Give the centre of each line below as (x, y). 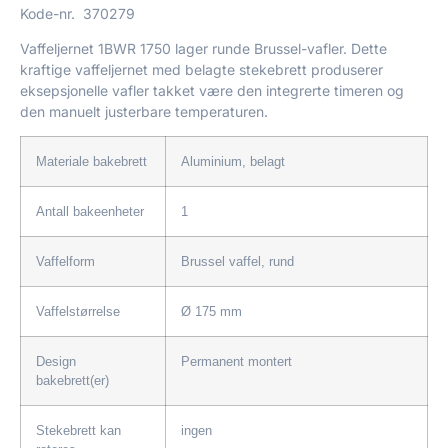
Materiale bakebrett (91, 162)
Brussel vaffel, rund (241, 262)
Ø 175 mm (215, 312)
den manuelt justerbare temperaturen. (144, 111)
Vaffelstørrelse (78, 312)
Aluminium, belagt (237, 162)
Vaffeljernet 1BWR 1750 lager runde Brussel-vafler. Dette (203, 48)
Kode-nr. (51, 13)
